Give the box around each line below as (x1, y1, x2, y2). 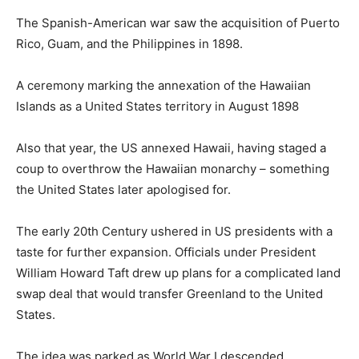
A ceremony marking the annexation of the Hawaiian (16, 77, 311, 93)
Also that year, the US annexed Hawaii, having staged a (16, 139, 326, 155)
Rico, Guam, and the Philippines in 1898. (16, 35, 243, 51)
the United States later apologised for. (16, 181, 231, 197)
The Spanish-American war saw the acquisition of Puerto (16, 14, 340, 30)
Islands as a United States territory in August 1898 (16, 98, 299, 114)
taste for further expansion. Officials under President (16, 244, 316, 260)
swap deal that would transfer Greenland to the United (16, 285, 323, 301)
